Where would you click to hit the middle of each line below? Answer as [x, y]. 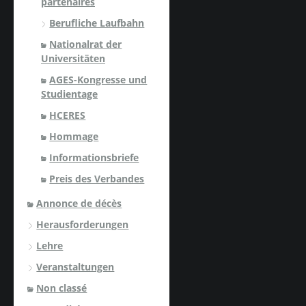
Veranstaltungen [75, 266]
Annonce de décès [79, 203]
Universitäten [73, 58]
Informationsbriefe [94, 157]
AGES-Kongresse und [98, 79]
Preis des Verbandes [97, 178]
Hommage [74, 136]
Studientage [69, 94]
